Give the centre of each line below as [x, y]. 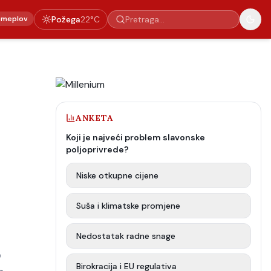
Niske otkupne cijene [117, 175]
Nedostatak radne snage [126, 236]
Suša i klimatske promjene [128, 206]
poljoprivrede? [97, 149]
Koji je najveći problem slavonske [135, 137]
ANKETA [95, 118]
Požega [66, 19]
